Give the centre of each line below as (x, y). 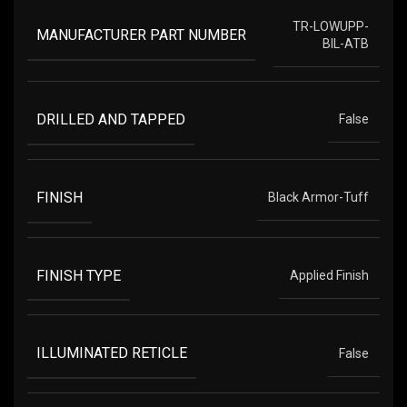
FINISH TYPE (79, 275)
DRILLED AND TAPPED (111, 119)
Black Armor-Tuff (318, 198)
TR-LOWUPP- (331, 27)
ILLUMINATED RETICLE (112, 353)
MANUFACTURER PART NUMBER (141, 35)
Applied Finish (329, 275)
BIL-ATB (346, 44)
